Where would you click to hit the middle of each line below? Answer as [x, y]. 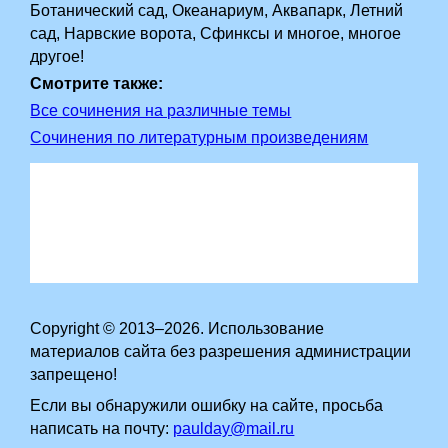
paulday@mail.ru [234, 428]
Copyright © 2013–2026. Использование [177, 328]
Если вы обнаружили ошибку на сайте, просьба [207, 405]
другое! [57, 56]
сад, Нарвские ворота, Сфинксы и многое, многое [216, 33]
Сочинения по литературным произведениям [199, 137]
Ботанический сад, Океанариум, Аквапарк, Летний [217, 10]
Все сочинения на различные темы [161, 110]
